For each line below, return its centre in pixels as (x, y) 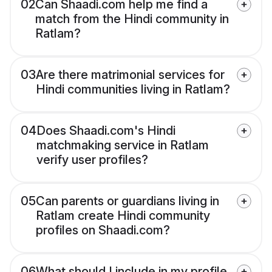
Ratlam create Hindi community (123, 216)
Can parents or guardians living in (127, 201)
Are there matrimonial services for (130, 75)
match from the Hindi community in (132, 19)
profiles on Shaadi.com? (103, 230)
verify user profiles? (92, 160)
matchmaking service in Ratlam (123, 145)
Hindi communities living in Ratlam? (133, 90)
